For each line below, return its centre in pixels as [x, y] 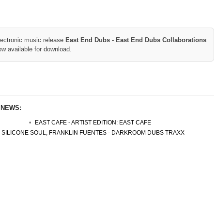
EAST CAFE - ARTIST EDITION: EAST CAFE [93, 123]
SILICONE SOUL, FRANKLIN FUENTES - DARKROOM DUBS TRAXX [93, 133]
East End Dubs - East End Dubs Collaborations [136, 40]
